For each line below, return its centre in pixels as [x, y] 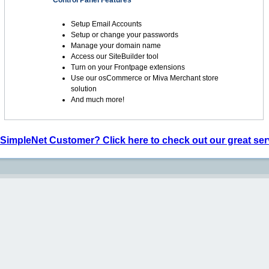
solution [84, 89]
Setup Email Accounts [106, 24]
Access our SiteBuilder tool [115, 56]
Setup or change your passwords [125, 35]
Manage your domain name [116, 46]
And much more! [98, 100]
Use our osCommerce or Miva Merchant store [145, 78]
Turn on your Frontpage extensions [128, 67]
